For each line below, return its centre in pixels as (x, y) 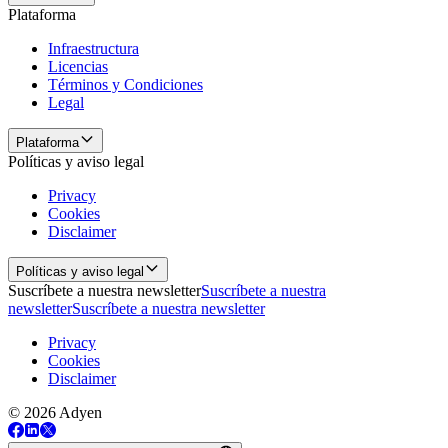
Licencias (78, 66)
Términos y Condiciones (125, 84)
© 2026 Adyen (55, 412)
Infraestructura (93, 48)
